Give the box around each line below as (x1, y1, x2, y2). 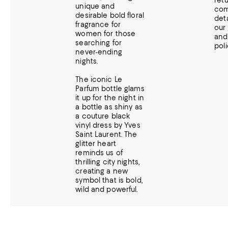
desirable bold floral (75, 11, 144, 19)
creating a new (75, 167, 128, 175)
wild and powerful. (75, 185, 138, 193)
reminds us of (75, 149, 123, 157)
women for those (75, 30, 136, 38)
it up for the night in (75, 94, 145, 102)
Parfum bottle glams (75, 84, 145, 93)
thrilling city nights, (75, 158, 140, 166)
